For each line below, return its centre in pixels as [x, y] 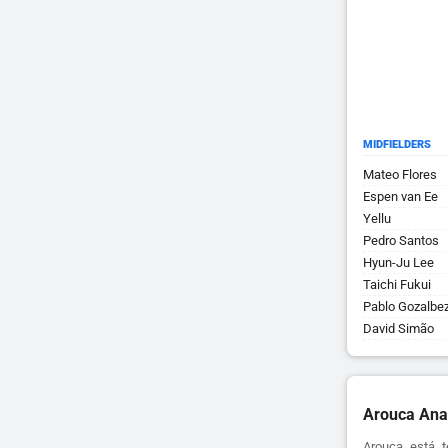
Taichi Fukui [397, 284]
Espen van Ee [400, 196]
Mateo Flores [400, 174]
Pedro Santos [401, 240]
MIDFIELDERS [397, 144]
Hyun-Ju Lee [398, 262]
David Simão [398, 328]
